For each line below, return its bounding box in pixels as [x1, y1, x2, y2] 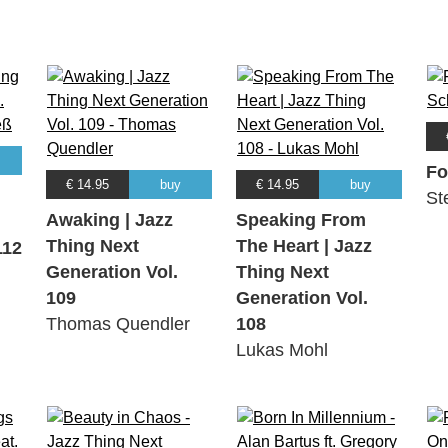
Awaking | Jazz [46, 210, 173, 231]
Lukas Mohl [236, 340, 328, 361]
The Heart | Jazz [236, 236, 372, 257]
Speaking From [236, 210, 366, 231]
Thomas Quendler [46, 314, 190, 335]
